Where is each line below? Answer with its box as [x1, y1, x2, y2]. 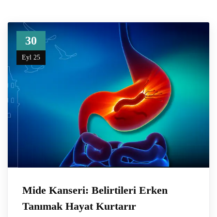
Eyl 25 [22, 54, 40, 61]
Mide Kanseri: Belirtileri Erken [22, 184, 168, 196]
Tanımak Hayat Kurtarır [22, 200, 136, 212]
